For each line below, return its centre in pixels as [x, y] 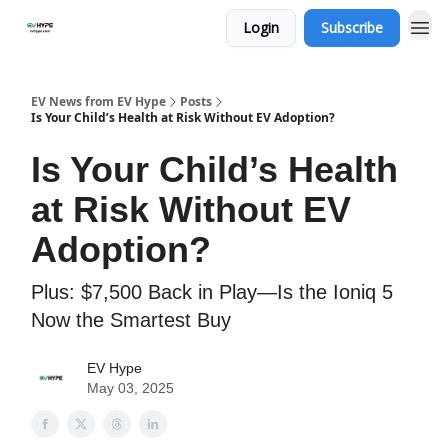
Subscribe [352, 27]
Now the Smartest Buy [131, 320]
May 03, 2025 [130, 388]
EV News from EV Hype [98, 101]
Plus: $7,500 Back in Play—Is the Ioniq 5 [212, 292]
